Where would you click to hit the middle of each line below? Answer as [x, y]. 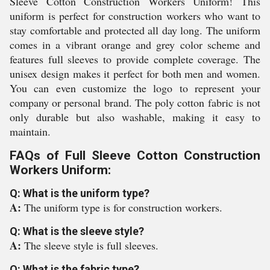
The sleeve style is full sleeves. [91, 245]
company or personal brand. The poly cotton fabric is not [135, 102]
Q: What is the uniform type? [80, 193]
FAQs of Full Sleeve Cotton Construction [135, 155]
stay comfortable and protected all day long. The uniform [135, 30]
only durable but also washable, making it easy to [135, 117]
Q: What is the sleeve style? [77, 231]
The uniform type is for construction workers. [123, 207]
